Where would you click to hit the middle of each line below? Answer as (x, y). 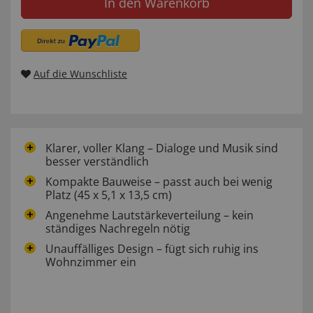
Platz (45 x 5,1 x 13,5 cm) (109, 195)
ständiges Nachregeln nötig (118, 229)
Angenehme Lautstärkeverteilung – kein (150, 216)
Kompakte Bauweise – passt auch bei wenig (159, 182)
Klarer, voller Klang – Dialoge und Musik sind (162, 148)
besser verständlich (97, 162)
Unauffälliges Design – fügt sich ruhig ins (152, 249)
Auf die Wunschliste (80, 74)
